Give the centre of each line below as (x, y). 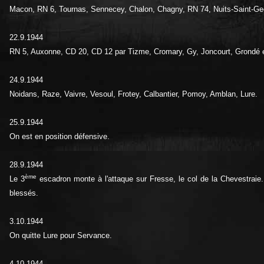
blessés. (24, 193)
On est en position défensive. (60, 136)
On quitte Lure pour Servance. (61, 235)
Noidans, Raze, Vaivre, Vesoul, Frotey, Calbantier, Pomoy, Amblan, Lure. (133, 94)
